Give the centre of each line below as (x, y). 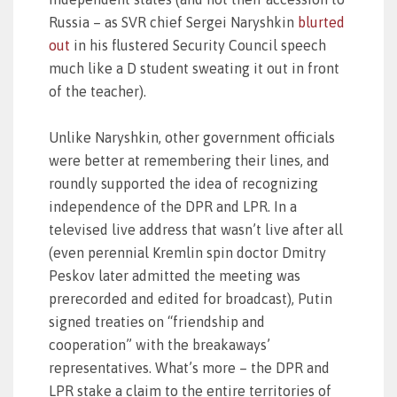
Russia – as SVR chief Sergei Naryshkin (173, 22)
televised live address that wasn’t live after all (196, 230)
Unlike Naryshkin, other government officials (192, 137)
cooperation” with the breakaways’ (160, 345)
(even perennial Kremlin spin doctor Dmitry (187, 253)
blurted (321, 22)
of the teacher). (97, 91)
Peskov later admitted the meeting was (175, 276)
